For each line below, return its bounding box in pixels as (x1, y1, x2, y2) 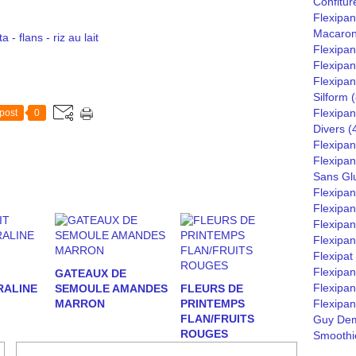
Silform (313, 91, 348, 103)
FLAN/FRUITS (180, 312, 254, 325)
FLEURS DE (180, 282, 243, 295)
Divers (313, 122, 345, 135)
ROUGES (180, 327, 228, 340)
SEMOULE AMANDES (55, 282, 168, 295)
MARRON (55, 297, 105, 310)
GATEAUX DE (55, 267, 126, 280)
